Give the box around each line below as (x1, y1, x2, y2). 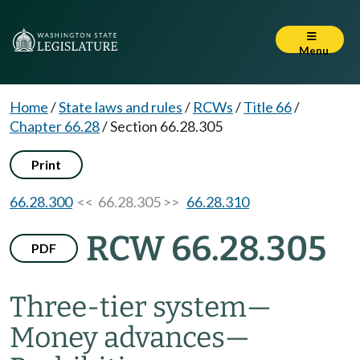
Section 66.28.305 (110, 117, 223, 135)
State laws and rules (59, 98, 182, 116)
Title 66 (243, 98, 292, 116)
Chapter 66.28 (10, 117, 100, 135)
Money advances (10, 321, 225, 354)
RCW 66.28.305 (86, 228, 326, 269)
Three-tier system (10, 290, 247, 324)
